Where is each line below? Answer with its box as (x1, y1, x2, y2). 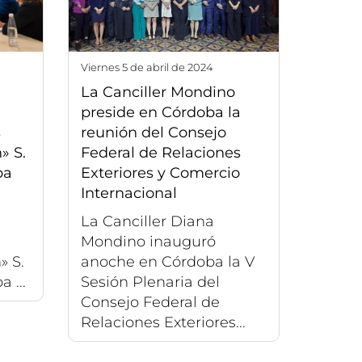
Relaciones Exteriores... (80, 313, 246, 331)
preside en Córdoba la (80, 103, 241, 121)
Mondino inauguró (80, 232, 216, 250)
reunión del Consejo (80, 123, 226, 141)
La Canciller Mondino (80, 82, 235, 101)
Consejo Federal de (80, 293, 220, 311)
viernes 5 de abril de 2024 (87, 60, 213, 74)
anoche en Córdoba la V (80, 252, 255, 271)
